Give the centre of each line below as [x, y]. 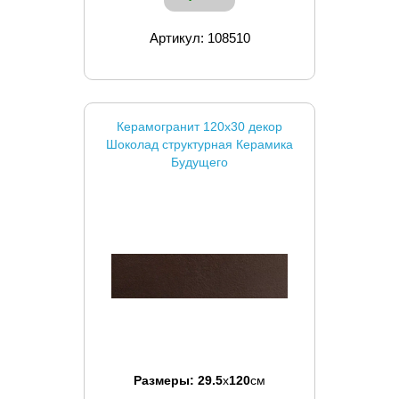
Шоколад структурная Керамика [199, 144]
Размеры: [166, 380]
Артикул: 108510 [199, 37]
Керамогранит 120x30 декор [199, 126]
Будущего [199, 162]
